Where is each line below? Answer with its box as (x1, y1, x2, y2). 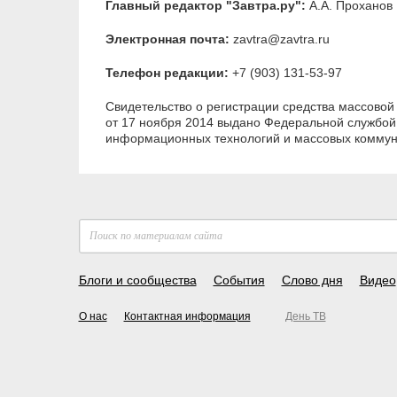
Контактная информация (123, 310, 251, 323)
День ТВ (284, 310, 326, 323)
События (213, 273, 265, 288)
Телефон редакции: (105, 66, 229, 81)
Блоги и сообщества (78, 273, 197, 288)
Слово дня (281, 273, 343, 288)
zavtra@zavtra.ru (229, 32, 330, 47)
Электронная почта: (105, 32, 230, 47)
